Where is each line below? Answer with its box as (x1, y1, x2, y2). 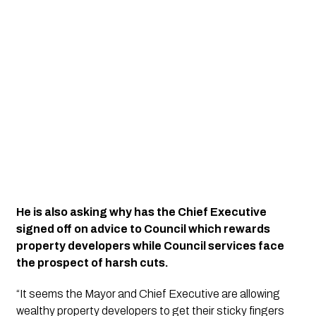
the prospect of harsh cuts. (16, 257, 169, 269)
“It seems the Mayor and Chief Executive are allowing (16, 288, 280, 300)
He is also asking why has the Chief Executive (16, 206, 267, 219)
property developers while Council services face (16, 240, 284, 253)
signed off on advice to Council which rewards (16, 223, 270, 236)
